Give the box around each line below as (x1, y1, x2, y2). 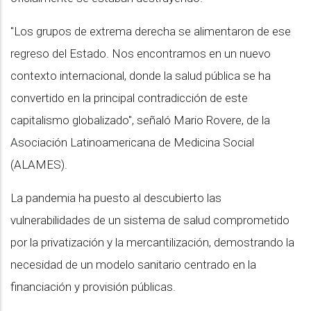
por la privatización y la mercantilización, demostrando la (10, 235, 294, 249)
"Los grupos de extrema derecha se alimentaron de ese (10, 24, 291, 38)
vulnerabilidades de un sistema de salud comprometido (10, 212, 289, 227)
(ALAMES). (10, 157, 67, 171)
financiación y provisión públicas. (10, 279, 176, 294)
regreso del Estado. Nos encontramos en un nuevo (10, 46, 271, 60)
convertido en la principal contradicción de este (10, 90, 248, 105)
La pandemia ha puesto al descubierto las (10, 190, 221, 205)
